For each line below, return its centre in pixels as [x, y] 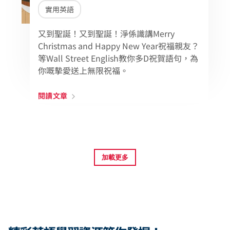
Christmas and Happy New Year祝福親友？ [119, 46]
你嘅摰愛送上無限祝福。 [83, 70]
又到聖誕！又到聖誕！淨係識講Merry [106, 33]
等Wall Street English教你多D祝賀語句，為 [118, 58]
